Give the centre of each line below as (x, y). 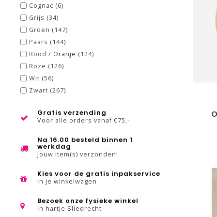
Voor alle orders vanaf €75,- (84, 120)
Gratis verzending (72, 113)
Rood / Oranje (54, 54)
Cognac (42, 6)
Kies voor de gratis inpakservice (99, 174)
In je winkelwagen (67, 181)
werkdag (54, 147)
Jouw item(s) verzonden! (78, 154)
